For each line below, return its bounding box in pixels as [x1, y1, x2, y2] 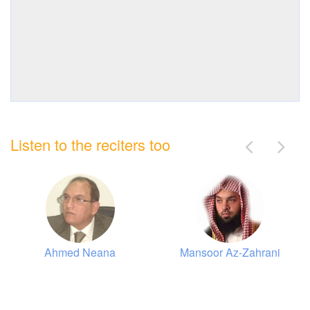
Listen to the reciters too [10, 133, 170, 155]
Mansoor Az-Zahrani [179, 244, 280, 260]
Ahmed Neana [44, 244, 116, 260]
